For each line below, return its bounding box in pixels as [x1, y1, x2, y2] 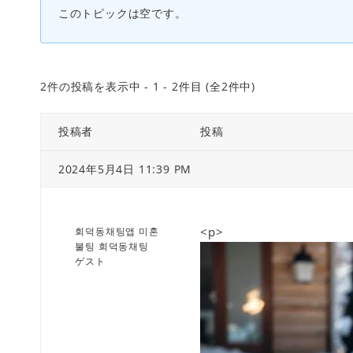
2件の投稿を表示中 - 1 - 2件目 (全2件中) [40, 78, 255, 94]
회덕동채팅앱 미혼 [75, 224, 159, 238]
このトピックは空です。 [58, 5, 187, 20]
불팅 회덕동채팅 [75, 239, 149, 253]
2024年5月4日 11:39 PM [58, 161, 192, 176]
